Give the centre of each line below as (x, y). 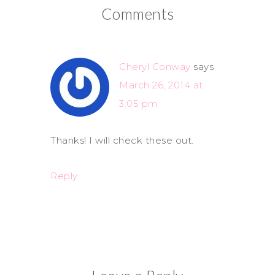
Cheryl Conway (155, 67)
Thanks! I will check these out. (122, 140)
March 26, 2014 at (161, 85)
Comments (137, 14)
